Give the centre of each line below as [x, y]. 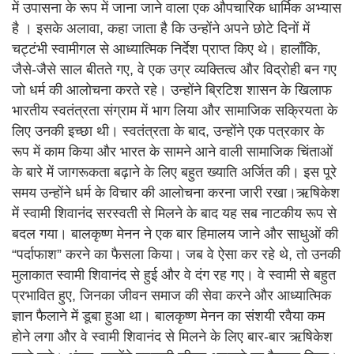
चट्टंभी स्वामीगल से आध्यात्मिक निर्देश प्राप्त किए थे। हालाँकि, [166, 49]
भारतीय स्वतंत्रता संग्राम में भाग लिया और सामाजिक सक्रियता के [175, 110]
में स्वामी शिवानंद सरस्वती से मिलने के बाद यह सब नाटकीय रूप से [174, 213]
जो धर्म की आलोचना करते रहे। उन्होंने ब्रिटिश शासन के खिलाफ [172, 90]
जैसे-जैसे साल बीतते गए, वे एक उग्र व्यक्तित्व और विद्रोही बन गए [174, 69]
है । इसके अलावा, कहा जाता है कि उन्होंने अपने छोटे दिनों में [161, 28]
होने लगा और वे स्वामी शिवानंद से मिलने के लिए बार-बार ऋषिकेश [172, 336]
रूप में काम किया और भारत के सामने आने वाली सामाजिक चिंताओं [172, 151]
